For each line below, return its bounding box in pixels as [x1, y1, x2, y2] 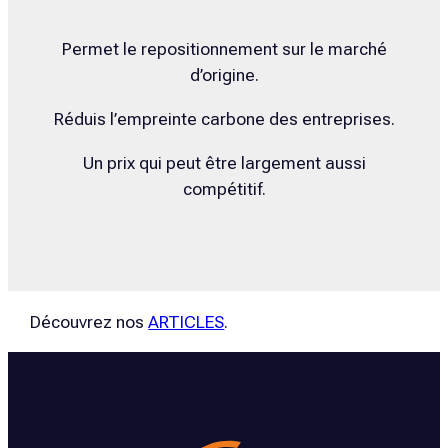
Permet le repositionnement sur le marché [61, 39, 387, 60]
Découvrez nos [30, 311, 149, 332]
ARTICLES [148, 311, 225, 332]
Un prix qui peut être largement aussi [82, 152, 366, 173]
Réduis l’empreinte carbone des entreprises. [53, 109, 395, 129]
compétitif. [182, 178, 266, 199]
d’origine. [189, 65, 259, 86]
